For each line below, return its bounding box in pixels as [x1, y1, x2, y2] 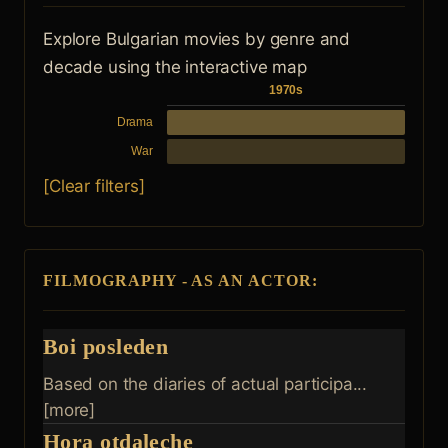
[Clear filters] [43, 176, 145, 196]
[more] [43, 400, 96, 420]
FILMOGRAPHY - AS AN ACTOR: [43, 272, 318, 289]
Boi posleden [43, 334, 169, 359]
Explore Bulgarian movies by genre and [43, 29, 351, 49]
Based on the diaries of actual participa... [43, 374, 368, 394]
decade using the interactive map [43, 57, 307, 77]
